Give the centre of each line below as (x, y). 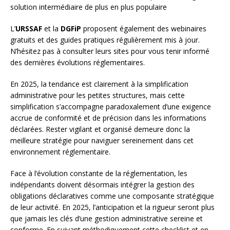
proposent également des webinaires (144, 29)
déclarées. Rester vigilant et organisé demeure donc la (100, 129)
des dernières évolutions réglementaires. (78, 63)
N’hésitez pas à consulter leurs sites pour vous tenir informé (110, 51)
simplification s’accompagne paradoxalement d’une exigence (111, 107)
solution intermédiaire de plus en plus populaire (89, 7)
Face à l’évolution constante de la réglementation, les (99, 174)
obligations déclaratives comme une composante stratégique (112, 196)
